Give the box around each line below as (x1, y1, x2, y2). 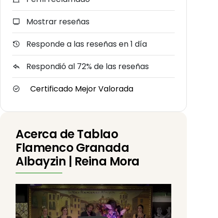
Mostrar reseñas (24, 16, 90, 27)
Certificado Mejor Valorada (30, 83, 133, 94)
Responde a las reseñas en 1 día (24, 38, 147, 50)
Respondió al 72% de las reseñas (24, 60, 149, 72)
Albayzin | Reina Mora (16, 153, 140, 169)
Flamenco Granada (16, 139, 129, 156)
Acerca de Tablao (16, 126, 118, 142)
